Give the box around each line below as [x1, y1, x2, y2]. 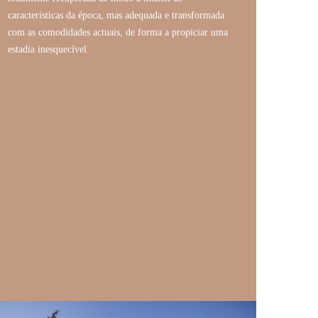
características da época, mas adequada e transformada [8, 10, 224, 21]
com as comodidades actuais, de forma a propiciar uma [8, 27, 228, 38]
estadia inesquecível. [8, 44, 89, 55]
